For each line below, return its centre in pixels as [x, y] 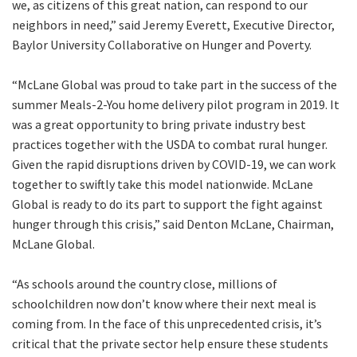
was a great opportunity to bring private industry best [159, 125]
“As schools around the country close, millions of [145, 284]
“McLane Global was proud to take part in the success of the [175, 85]
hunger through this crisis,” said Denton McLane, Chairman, [173, 224]
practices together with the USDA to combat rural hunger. [170, 145]
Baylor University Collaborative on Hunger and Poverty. [162, 45]
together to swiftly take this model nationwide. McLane [163, 184]
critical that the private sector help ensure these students [170, 344]
